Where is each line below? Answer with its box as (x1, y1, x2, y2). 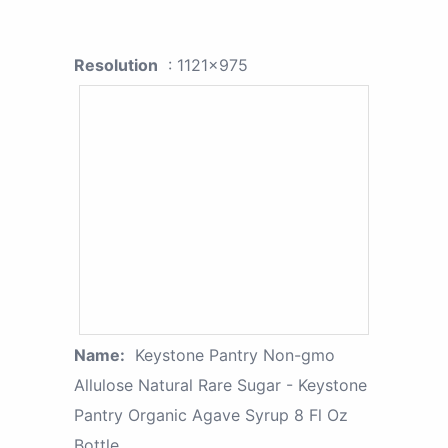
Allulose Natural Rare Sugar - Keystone (74, 374, 367, 395)
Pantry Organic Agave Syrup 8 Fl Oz (74, 404, 348, 425)
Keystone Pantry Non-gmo (135, 344, 335, 365)
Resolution (74, 54, 158, 75)
